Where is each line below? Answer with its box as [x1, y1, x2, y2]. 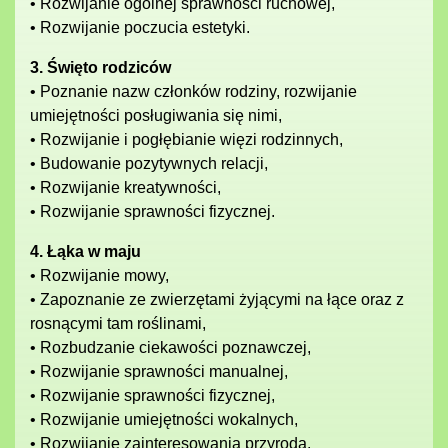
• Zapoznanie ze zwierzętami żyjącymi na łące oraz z [30, 291, 404, 308]
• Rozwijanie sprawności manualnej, [30, 363, 288, 380]
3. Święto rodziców [30, 59, 171, 76]
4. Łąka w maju [30, 243, 141, 260]
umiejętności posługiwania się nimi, [30, 107, 282, 124]
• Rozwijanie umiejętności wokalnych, [30, 411, 298, 428]
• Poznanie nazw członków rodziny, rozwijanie [30, 83, 357, 100]
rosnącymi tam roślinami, [30, 315, 206, 332]
